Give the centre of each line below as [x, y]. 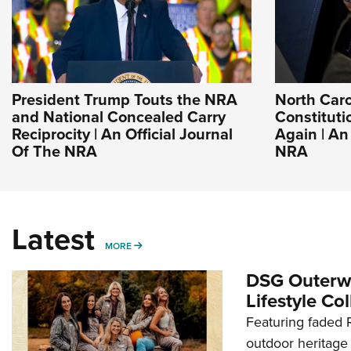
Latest [53, 238]
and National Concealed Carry [119, 116]
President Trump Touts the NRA [125, 99]
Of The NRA [54, 150]
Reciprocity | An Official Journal [122, 133]
